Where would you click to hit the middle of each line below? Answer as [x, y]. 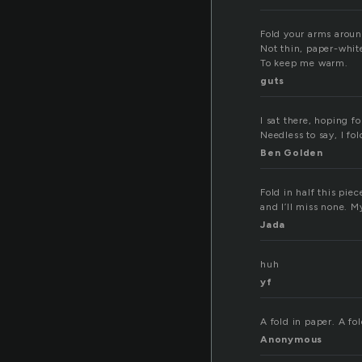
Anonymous [292, 340]
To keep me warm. [304, 63]
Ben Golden [292, 153]
